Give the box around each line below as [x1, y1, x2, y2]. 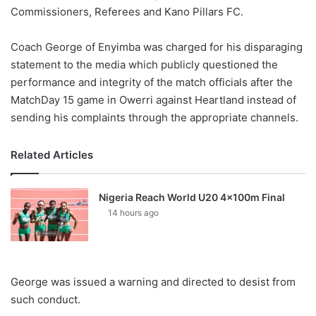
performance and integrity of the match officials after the [11, 75, 293, 90]
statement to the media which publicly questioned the [11, 58, 278, 72]
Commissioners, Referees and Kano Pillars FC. [11, 5, 243, 19]
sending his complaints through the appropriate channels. [11, 111, 298, 125]
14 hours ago [108, 207, 159, 219]
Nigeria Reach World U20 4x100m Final [99, 191, 286, 204]
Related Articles [11, 148, 93, 162]
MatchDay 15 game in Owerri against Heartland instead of [11, 93, 296, 107]
